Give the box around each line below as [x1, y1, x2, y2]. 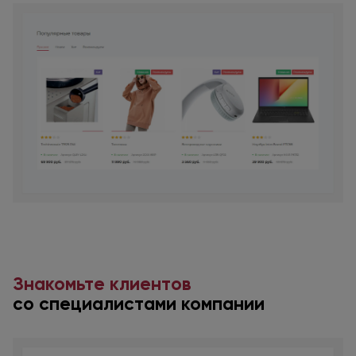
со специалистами [13, 292, 176, 315]
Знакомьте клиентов [13, 272, 191, 295]
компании [176, 292, 265, 315]
